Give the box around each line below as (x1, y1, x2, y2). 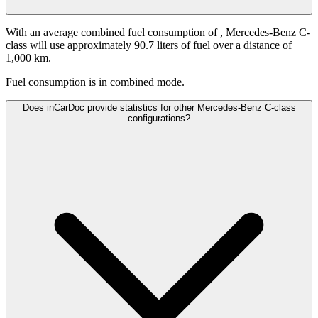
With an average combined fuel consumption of (6, 26, 220, 39)
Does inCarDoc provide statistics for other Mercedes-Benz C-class (22, 102, 296, 114)
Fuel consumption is (6, 76, 96, 89)
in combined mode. (99, 76, 185, 89)
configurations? (128, 113, 190, 124)
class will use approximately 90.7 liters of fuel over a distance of (6, 39, 292, 52)
